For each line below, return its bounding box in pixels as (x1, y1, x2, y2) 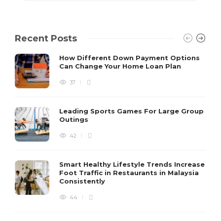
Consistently (59, 177, 107, 185)
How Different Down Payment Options (59, 53, 200, 62)
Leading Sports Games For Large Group (59, 107, 204, 115)
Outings (59, 115, 90, 123)
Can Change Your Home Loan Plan (59, 62, 183, 70)
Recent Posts (15, 33, 77, 44)
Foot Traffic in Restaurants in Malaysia (59, 168, 199, 177)
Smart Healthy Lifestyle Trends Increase (59, 160, 205, 168)
